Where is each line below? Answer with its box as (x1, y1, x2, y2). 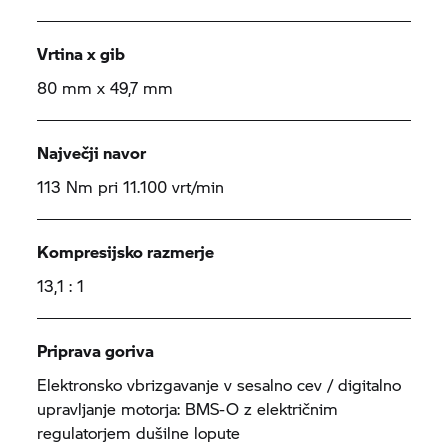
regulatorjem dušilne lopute (37, 421, 241, 444)
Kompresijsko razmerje (37, 240, 215, 263)
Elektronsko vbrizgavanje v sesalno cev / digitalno (37, 373, 402, 396)
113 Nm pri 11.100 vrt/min (37, 175, 225, 198)
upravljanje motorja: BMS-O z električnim (37, 397, 339, 420)
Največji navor (37, 141, 147, 164)
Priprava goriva (37, 339, 155, 362)
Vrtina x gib (37, 42, 126, 65)
